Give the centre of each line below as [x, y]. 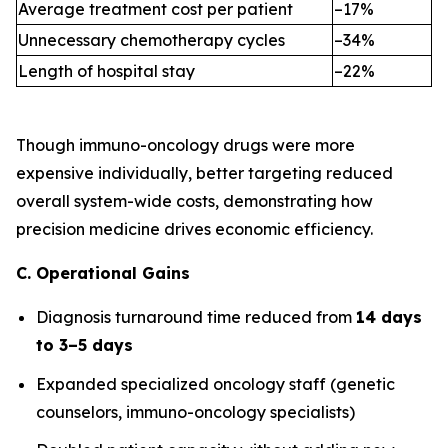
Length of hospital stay [106, 71]
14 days [389, 317]
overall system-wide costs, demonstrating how [194, 201]
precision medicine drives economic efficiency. [194, 229]
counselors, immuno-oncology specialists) [195, 411]
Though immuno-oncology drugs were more [185, 145]
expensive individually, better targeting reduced [204, 173]
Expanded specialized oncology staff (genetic [215, 383]
